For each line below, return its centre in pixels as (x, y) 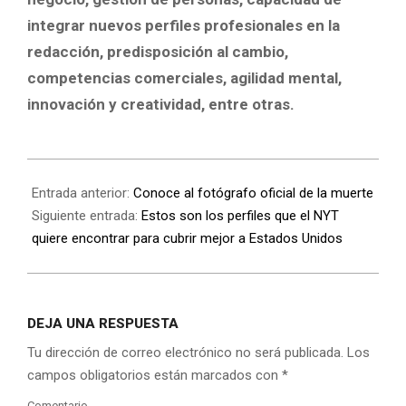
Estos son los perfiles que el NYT (240, 216)
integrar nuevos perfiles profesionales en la (184, 25)
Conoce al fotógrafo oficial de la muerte (253, 193)
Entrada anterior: (82, 193)
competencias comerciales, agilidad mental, (184, 77)
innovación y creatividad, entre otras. (161, 104)
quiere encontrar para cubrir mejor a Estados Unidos (187, 239)
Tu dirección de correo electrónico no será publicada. (185, 353)
